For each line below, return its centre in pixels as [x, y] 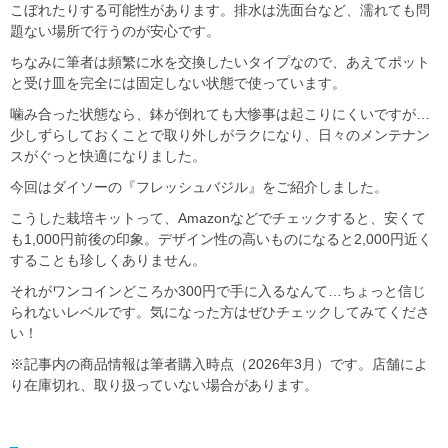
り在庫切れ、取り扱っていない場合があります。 [164, 385]
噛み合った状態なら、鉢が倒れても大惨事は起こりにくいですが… [220, 114]
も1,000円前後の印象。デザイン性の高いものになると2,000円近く [221, 239]
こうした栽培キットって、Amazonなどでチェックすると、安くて [218, 218]
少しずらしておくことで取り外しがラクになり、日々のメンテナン [220, 135]
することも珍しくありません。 [108, 260]
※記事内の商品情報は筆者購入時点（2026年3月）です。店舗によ [219, 364]
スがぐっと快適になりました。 [108, 156]
